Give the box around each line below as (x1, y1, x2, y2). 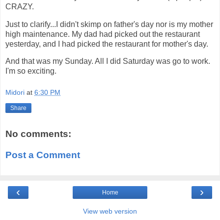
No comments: (5, 128, 71, 139)
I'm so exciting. (5, 67, 56, 76)
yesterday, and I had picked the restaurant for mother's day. (5, 39, 208, 48)
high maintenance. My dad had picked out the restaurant (5, 29, 200, 38)
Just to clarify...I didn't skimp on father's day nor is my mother (5, 20, 213, 28)
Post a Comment (5, 150, 80, 161)
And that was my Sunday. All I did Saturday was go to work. (5, 57, 210, 66)
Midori (5, 88, 25, 97)
